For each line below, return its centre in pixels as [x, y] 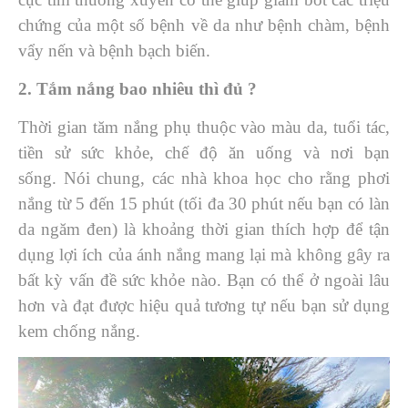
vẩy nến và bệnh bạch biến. [114, 51]
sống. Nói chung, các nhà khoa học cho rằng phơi [204, 178]
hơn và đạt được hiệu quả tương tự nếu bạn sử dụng [204, 306]
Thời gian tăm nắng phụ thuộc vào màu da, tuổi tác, [204, 127]
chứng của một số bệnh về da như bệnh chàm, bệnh [204, 25]
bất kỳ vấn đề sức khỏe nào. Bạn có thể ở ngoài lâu [204, 280]
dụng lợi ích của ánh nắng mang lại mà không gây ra [204, 255]
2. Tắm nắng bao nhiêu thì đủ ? [138, 89]
